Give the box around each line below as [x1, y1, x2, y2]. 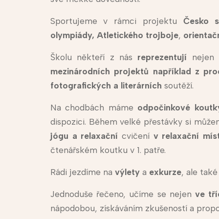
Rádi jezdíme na [50, 167, 115, 177]
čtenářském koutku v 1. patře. [50, 145, 166, 155]
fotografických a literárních [50, 80, 162, 91]
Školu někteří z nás [50, 52, 133, 63]
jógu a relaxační [50, 131, 118, 141]
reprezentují [132, 52, 192, 63]
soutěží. [161, 80, 194, 91]
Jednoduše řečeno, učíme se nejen [50, 189, 196, 199]
